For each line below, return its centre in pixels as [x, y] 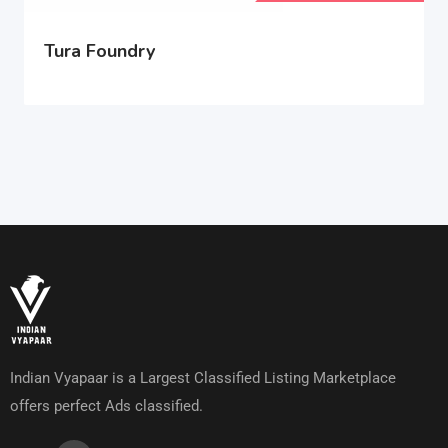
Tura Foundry [99, 51]
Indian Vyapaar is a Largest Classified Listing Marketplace [203, 378]
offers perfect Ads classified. [106, 406]
